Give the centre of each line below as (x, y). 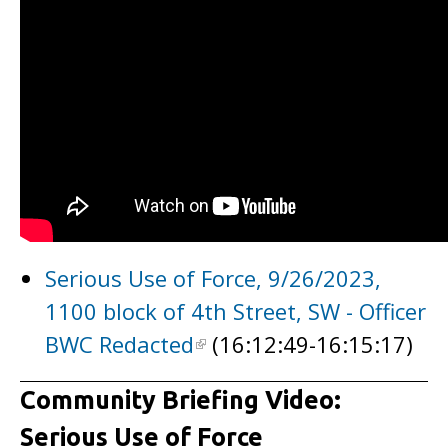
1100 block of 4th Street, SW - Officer (235, 311)
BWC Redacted (119, 344)
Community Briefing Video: (180, 400)
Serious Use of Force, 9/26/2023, (213, 278)
